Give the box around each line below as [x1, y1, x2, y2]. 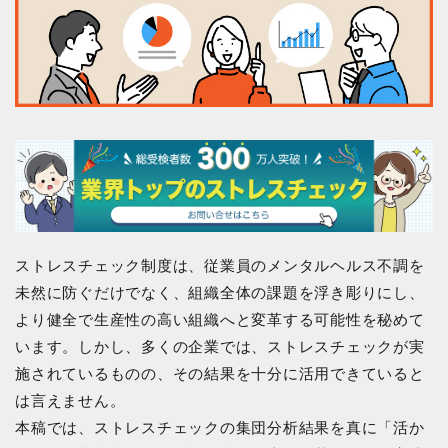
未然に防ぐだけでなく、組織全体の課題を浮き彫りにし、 [15, 283, 425, 301]
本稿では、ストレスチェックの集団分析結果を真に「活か [15, 418, 425, 436]
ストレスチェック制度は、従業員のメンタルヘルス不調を [15, 256, 425, 274]
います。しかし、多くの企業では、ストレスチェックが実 [15, 337, 425, 355]
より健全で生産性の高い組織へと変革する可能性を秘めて [15, 310, 425, 328]
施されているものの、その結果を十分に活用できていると [15, 364, 425, 382]
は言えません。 [15, 391, 126, 409]
